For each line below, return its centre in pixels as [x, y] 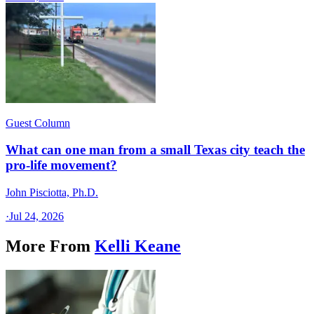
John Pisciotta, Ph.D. [52, 192]
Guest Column [38, 123]
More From [48, 246]
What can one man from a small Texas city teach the [155, 150]
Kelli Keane [138, 246]
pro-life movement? [61, 165]
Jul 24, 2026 [36, 216]
